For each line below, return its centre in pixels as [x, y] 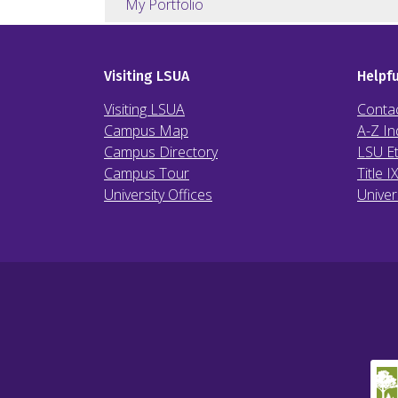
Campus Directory [161, 152]
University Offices [158, 195]
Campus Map [146, 131]
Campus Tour [147, 173]
